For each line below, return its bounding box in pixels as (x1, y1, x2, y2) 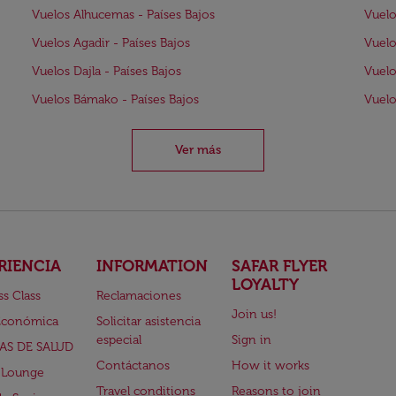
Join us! (232, 307, 278, 322)
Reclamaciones (95, 288, 181, 303)
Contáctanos (95, 358, 170, 373)
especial (95, 332, 141, 347)
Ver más (175, 142, 221, 157)
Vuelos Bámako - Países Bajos (32, 92, 199, 107)
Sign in (232, 332, 272, 347)
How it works (232, 358, 310, 373)
